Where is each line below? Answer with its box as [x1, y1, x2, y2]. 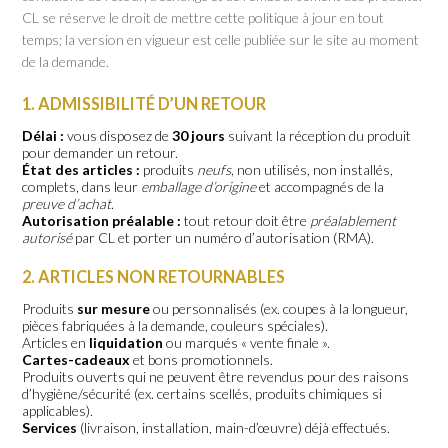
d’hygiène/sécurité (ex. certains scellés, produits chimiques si [22, 385, 383, 402]
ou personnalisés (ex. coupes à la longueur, [150, 300, 409, 317]
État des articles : [22, 161, 141, 178]
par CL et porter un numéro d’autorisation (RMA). [72, 229, 375, 246]
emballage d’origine [141, 178, 257, 195]
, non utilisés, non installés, [231, 161, 394, 178]
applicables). [22, 402, 94, 419]
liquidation [89, 334, 164, 351]
